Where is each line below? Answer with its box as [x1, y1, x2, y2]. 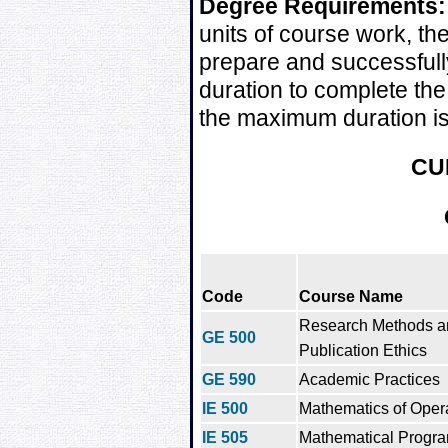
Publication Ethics [299, 341, 427, 359]
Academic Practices [299, 370, 440, 388]
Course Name [299, 287, 403, 305]
